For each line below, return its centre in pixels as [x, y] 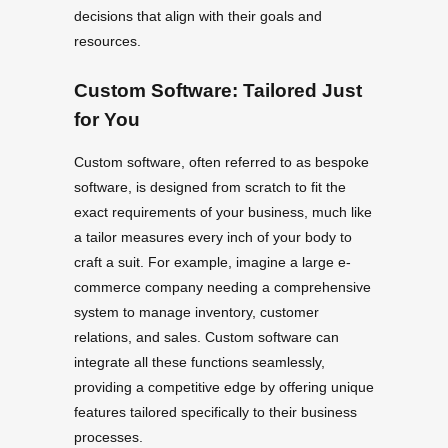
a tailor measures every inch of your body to [213, 236]
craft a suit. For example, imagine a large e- [212, 261]
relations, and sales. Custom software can [206, 336]
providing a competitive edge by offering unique [224, 386]
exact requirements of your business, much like [223, 211]
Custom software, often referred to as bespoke [221, 161]
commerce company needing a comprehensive [222, 286]
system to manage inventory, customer [196, 311]
